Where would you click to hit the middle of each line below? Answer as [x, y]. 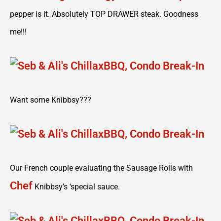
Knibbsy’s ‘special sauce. [76, 187]
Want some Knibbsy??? [51, 100]
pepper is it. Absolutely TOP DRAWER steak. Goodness [104, 14]
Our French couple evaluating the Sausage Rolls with [101, 168]
